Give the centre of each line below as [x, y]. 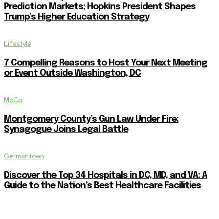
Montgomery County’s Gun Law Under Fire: [91, 119]
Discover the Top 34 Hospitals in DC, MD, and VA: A [106, 175]
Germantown [24, 156]
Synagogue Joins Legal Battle [66, 129]
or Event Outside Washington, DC [72, 73]
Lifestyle [18, 44]
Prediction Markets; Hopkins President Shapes [100, 7]
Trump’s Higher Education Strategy [77, 17]
